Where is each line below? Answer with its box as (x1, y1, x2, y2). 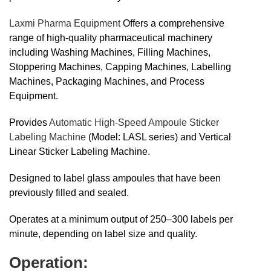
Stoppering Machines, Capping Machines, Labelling (9, 62, 231, 72)
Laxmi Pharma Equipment (9, 18, 123, 28)
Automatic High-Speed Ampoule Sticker (47, 117, 219, 128)
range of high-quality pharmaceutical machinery (9, 33, 212, 43)
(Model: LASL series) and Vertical (86, 132, 231, 142)
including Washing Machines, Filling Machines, (9, 47, 211, 57)
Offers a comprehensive (123, 18, 224, 28)
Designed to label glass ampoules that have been (9, 173, 221, 183)
